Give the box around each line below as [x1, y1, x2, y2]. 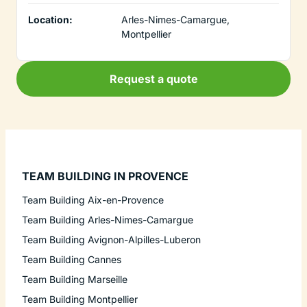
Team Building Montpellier [22, 293, 138, 305]
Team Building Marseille [22, 273, 127, 285]
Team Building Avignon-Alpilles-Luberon [22, 233, 201, 245]
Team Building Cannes [22, 253, 121, 265]
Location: [28, 13, 73, 25]
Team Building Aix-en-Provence [22, 193, 164, 206]
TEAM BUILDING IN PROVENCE [22, 169, 188, 183]
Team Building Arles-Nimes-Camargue [22, 213, 193, 225]
